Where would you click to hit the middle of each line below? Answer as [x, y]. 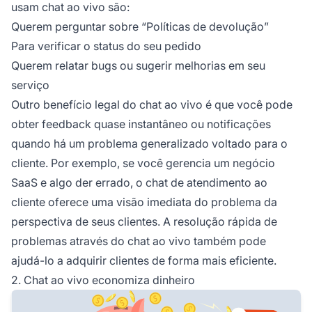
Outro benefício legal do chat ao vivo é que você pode [152, 105]
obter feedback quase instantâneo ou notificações [141, 124]
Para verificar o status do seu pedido [106, 46]
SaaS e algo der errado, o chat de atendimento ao [139, 183]
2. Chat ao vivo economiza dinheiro [103, 280]
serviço [30, 85]
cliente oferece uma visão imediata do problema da [144, 202]
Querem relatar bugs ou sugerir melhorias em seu [138, 66]
